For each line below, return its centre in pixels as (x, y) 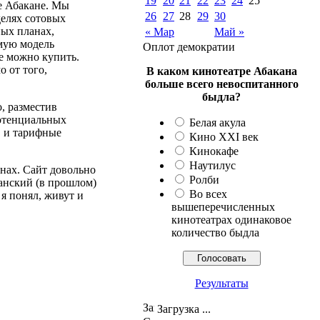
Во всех (208, 194)
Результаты (221, 283)
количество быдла (215, 232)
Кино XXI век (224, 137)
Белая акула (217, 122)
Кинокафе (214, 151)
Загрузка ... (182, 309)
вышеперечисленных (223, 207)
